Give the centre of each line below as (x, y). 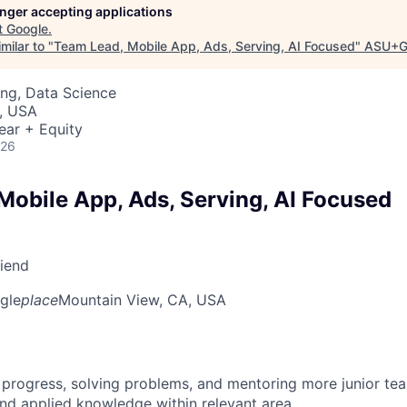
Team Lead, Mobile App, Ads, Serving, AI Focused (204, 45)
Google (27, 28)
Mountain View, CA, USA (142, 299)
